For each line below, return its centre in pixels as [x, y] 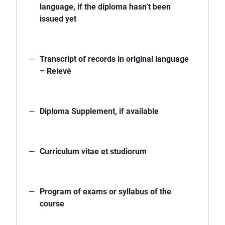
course [52, 204]
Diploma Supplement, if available [99, 111]
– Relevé [55, 71]
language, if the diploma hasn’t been [105, 7]
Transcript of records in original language [114, 59]
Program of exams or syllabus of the [105, 192]
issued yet [58, 19]
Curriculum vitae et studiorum [93, 152]
